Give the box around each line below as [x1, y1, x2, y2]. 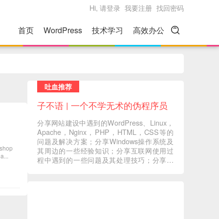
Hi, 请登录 [89, 2, 120, 13]
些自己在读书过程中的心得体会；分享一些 [37, 164, 174, 174]
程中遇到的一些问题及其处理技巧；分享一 [37, 154, 174, 165]
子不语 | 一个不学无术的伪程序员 [37, 99, 168, 111]
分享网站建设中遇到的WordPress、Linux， [37, 117, 174, 128]
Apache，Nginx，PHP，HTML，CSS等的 [37, 127, 174, 137]
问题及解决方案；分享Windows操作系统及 [37, 136, 174, 146]
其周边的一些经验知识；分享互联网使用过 [37, 145, 174, 155]
